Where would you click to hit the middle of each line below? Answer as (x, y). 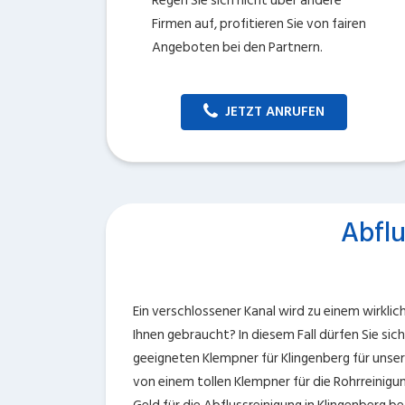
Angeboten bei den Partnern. (237, 47)
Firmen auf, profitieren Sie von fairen (259, 24)
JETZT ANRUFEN (275, 112)
